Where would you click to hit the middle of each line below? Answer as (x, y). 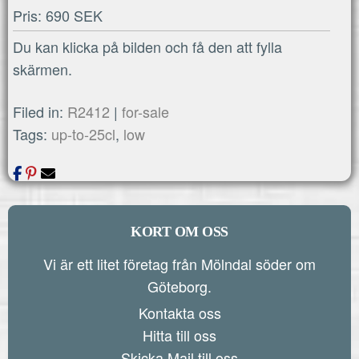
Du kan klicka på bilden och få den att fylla (148, 47)
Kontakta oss (179, 313)
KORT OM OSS (179, 232)
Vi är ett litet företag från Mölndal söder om (179, 264)
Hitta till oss (179, 335)
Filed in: (40, 112)
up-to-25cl (84, 134)
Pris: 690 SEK (58, 16)
